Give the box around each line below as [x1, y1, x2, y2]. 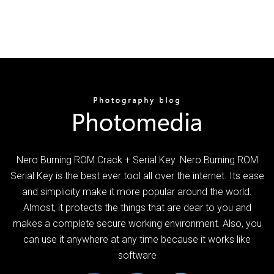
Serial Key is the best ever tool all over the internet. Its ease [10, 169, 264, 182]
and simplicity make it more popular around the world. [22, 185, 252, 198]
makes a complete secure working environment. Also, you [12, 217, 262, 229]
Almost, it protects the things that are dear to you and [23, 201, 251, 213]
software [117, 249, 157, 261]
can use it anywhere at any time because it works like [23, 233, 251, 245]
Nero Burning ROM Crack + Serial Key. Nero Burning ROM [16, 154, 258, 166]
